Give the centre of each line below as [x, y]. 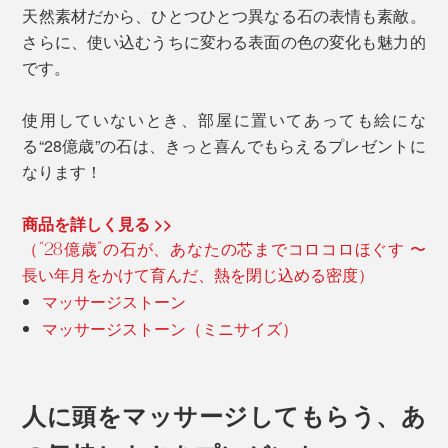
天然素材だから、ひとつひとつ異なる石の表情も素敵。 [224, 16]
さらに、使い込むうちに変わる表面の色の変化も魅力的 [224, 42]
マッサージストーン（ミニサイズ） [170, 330]
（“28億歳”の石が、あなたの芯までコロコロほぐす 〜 [224, 250]
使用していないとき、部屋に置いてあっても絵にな [224, 120]
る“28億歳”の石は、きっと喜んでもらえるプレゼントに [224, 146]
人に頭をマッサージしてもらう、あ [224, 415]
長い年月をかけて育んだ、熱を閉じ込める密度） [198, 276]
